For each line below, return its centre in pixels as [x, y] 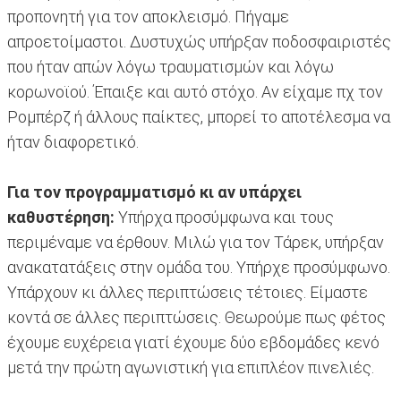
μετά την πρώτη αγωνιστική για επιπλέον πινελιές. [191, 368]
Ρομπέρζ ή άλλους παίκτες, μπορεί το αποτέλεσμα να [199, 117]
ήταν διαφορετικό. [73, 142]
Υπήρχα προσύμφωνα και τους [224, 218]
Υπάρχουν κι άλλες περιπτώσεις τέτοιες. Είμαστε [188, 293]
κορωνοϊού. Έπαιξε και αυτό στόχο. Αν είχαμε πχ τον [195, 92]
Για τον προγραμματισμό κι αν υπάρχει [154, 192]
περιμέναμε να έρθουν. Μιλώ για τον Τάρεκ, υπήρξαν [196, 243]
